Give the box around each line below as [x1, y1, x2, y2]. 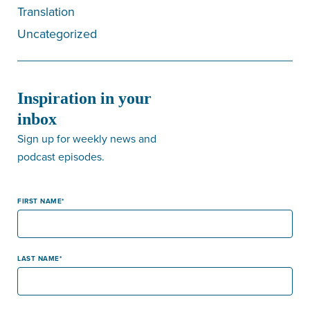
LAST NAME [17, 253, 60, 264]
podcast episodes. [17, 148, 104, 164]
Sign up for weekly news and [17, 130, 156, 146]
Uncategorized [17, 24, 97, 42]
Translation [17, 2, 75, 20]
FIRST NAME [17, 195, 62, 206]
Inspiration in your [17, 89, 152, 107]
